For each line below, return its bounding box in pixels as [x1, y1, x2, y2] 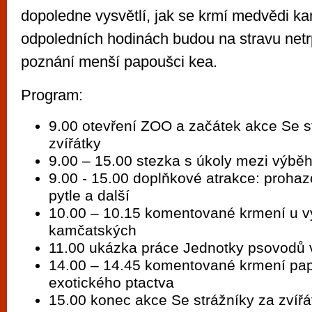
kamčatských [49, 222, 136, 238]
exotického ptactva [49, 274, 174, 290]
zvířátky [49, 135, 101, 151]
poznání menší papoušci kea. [21, 53, 217, 70]
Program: [21, 86, 83, 104]
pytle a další [49, 187, 130, 203]
